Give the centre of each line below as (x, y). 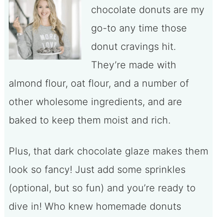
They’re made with (133, 65)
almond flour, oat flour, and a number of (99, 84)
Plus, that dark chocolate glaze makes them (108, 151)
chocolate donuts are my (147, 10)
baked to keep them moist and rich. (91, 120)
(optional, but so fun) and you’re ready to (102, 188)
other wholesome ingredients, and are (95, 102)
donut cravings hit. (133, 47)
